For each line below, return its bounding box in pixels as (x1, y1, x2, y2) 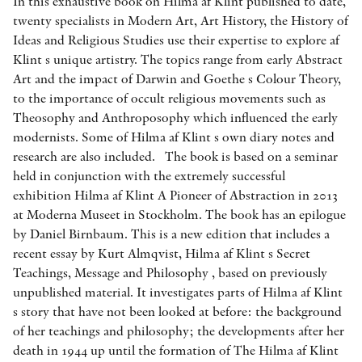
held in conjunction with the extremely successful (13, 166, 285, 184)
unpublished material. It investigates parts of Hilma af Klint (13, 283, 343, 301)
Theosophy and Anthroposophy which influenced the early (13, 108, 338, 126)
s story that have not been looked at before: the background (13, 302, 342, 320)
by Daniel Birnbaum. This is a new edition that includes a (13, 225, 330, 242)
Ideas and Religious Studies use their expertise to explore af (13, 31, 339, 48)
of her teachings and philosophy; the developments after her (13, 322, 344, 339)
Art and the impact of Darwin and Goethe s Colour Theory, (13, 69, 341, 87)
